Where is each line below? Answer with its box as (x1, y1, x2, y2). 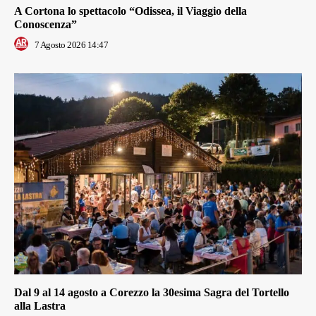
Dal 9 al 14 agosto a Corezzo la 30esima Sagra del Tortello (14, 286, 289, 299)
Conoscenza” (14, 18, 77, 30)
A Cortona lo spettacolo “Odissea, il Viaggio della (14, 4, 247, 17)
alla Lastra (14, 300, 66, 312)
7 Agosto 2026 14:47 (34, 39, 108, 50)
